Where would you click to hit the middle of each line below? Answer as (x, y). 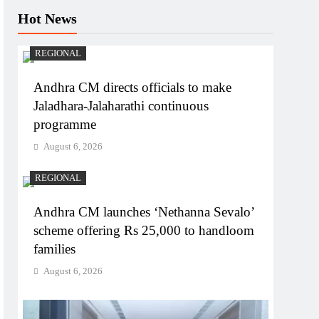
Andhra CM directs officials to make (133, 88)
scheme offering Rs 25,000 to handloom (144, 231)
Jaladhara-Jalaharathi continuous (121, 106)
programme (65, 125)
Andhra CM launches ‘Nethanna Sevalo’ (145, 212)
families (55, 249)
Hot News (48, 19)
